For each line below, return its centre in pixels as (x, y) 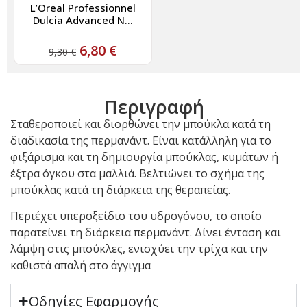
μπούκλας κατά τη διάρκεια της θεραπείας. (120, 190)
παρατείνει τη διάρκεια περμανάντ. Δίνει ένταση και (146, 233)
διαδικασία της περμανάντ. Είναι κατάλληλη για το (141, 141)
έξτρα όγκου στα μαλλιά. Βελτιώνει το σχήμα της (137, 174)
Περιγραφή (153, 107)
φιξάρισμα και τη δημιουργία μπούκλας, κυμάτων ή (144, 157)
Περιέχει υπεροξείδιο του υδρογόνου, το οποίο (136, 216)
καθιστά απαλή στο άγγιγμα (81, 266)
